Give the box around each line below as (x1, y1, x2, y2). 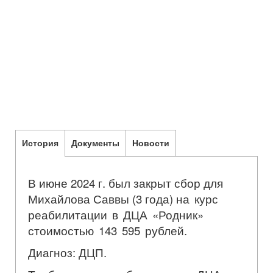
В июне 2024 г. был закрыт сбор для (28, 174, 223, 191)
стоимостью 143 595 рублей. (28, 222, 187, 238)
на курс (176, 190, 218, 207)
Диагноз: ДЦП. (28, 244, 107, 260)
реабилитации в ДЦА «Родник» (28, 206, 204, 222)
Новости (132, 136, 169, 149)
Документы (71, 136, 119, 149)
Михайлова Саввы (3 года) (28, 190, 176, 207)
